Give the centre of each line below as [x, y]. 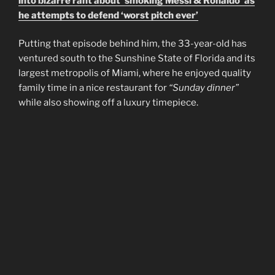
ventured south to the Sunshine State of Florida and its [137, 59]
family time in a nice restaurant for [94, 88]
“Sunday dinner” [204, 88]
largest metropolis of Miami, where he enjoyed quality [135, 73]
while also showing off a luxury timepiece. [108, 103]
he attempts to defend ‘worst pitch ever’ [108, 15]
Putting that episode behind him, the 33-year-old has [133, 44]
